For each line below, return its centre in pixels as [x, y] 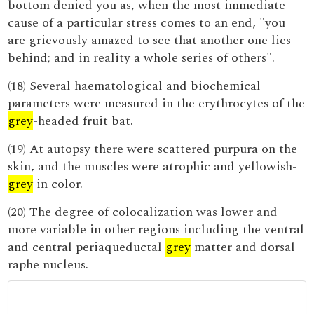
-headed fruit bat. [83, 121]
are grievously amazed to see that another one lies [150, 40]
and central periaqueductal [87, 247]
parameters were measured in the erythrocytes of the [157, 103]
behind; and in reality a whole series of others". [142, 58]
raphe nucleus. [48, 265]
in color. [58, 184]
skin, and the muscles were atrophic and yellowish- [153, 166]
